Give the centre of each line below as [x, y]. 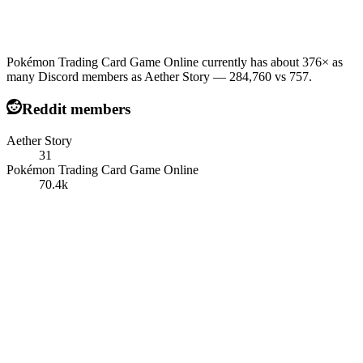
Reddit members [76, 109]
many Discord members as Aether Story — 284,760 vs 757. [159, 76]
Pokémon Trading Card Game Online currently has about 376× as [175, 62]
